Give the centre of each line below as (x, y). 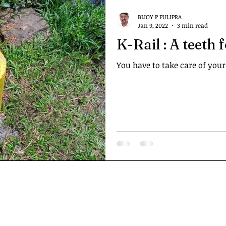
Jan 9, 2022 (153, 25)
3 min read (192, 25)
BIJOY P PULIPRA (160, 16)
